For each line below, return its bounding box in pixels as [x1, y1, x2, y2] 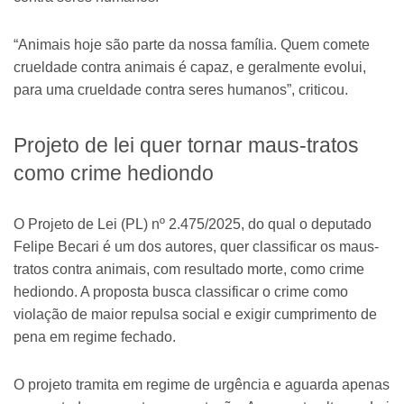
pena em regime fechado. [14, 329, 176, 345]
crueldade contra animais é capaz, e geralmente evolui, [14, 59, 366, 75]
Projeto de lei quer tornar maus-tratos [14, 133, 359, 158]
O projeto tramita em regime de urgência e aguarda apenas [14, 377, 390, 393]
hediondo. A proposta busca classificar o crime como [14, 284, 348, 300]
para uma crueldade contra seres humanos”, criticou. [14, 81, 348, 97]
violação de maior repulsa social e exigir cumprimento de [14, 307, 377, 323]
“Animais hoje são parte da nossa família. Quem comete [14, 36, 370, 52]
